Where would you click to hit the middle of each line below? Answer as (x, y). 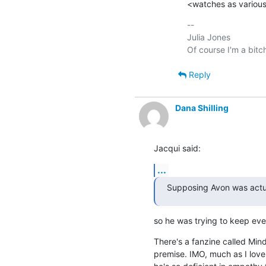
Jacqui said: (177, 148)
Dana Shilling (202, 107)
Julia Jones (208, 37)
